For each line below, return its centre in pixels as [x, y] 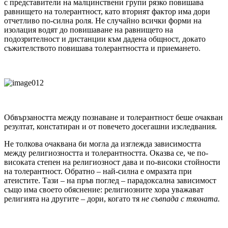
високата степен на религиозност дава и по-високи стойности [112, 162]
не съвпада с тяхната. [181, 199]
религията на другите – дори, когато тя [73, 199]
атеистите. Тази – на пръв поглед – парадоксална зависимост [110, 181]
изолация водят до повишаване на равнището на [89, 30]
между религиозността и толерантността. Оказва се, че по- [106, 153]
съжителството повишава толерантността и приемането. [102, 48]
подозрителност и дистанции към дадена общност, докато [105, 39]
